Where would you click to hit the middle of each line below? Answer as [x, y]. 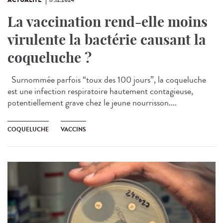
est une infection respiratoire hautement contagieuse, [100, 91]
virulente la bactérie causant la [107, 40]
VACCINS [73, 130]
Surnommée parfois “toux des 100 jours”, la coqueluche [107, 80]
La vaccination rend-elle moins [108, 22]
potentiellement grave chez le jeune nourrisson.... [92, 103]
